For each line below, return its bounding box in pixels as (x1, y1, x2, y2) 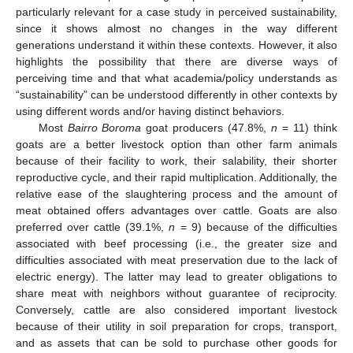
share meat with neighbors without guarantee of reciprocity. (16, 286, 337, 299)
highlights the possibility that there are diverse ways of (16, 54, 337, 68)
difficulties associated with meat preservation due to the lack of (16, 253, 337, 266)
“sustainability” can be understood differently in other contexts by (16, 87, 337, 101)
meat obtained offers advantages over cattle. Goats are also (16, 203, 337, 217)
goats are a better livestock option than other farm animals (16, 137, 337, 150)
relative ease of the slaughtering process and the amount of (16, 187, 337, 200)
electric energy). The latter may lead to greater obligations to (16, 269, 337, 283)
